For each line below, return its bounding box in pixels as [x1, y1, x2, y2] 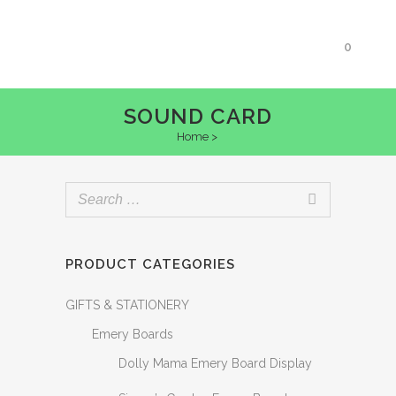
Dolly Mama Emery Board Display [118, 356, 312, 370]
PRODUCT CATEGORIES [65, 256, 235, 272]
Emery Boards [92, 327, 173, 341]
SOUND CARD [124, 103, 272, 129]
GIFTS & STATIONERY [65, 298, 189, 312]
